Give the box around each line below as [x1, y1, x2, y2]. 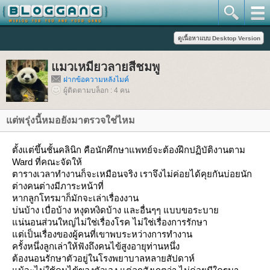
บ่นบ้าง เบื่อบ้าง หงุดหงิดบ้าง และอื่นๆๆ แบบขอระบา [12, 205, 221, 215]
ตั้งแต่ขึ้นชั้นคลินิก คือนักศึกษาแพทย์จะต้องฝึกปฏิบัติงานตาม [12, 145, 245, 155]
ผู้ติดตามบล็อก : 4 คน [63, 86, 130, 95]
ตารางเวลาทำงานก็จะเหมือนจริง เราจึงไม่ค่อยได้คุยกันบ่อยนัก [12, 169, 252, 179]
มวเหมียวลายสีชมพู [51, 60, 160, 74]
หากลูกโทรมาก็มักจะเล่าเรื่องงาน [12, 193, 139, 203]
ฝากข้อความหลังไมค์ [63, 75, 129, 84]
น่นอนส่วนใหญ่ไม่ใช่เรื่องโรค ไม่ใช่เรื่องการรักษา [12, 217, 207, 227]
